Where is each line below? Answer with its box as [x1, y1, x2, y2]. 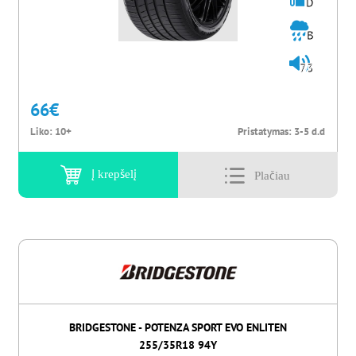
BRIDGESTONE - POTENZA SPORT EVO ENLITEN [69, 320, 287, 335]
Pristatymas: [237, 124, 294, 138]
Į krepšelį [91, 167, 137, 180]
